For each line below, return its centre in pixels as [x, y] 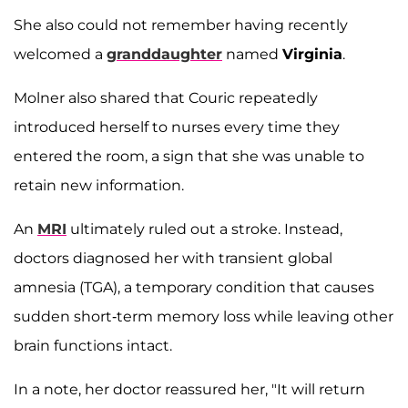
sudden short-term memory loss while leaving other [204, 316]
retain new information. [99, 185]
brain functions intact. [93, 345]
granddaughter [164, 54]
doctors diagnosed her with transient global [173, 258]
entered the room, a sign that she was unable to [189, 156]
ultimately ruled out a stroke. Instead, [204, 229]
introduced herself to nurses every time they [177, 127]
